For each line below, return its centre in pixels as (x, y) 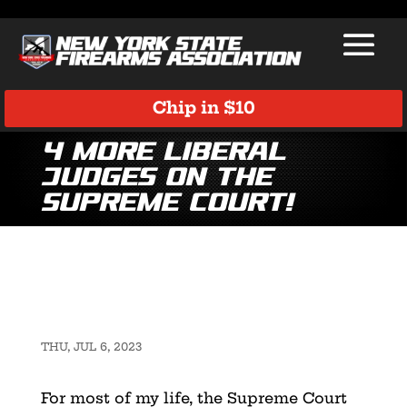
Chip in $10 (203, 108)
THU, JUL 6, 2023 (91, 346)
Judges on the (156, 178)
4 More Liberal (163, 153)
